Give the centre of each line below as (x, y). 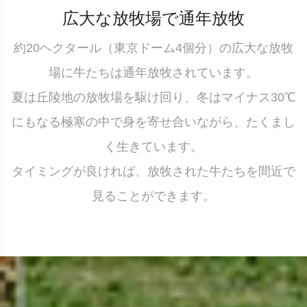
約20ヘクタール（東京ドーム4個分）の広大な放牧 (153, 48)
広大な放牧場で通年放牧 (153, 18)
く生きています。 (153, 146)
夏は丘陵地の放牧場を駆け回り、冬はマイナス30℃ (153, 97)
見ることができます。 (153, 196)
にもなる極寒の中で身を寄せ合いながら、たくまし (153, 122)
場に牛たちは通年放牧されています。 (153, 72)
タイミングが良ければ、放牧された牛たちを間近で (153, 171)
